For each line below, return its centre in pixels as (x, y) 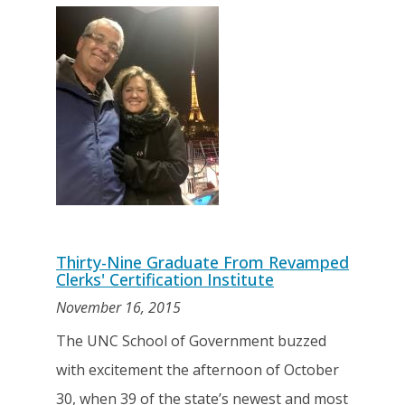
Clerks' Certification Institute (165, 279)
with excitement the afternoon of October (198, 370)
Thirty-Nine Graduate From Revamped (202, 262)
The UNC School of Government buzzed (191, 341)
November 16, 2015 (118, 307)
